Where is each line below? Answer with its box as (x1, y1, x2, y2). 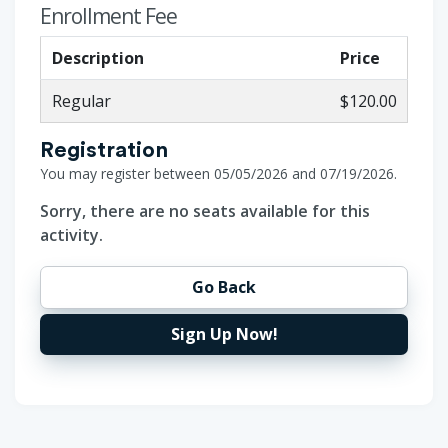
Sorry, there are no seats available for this (40, 199, 370, 222)
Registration (40, 138, 168, 161)
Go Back (192, 276, 256, 299)
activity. (40, 223, 103, 246)
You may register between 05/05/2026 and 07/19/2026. (40, 163, 397, 183)
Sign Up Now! (170, 323, 278, 346)
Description (51, 46, 144, 69)
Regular (51, 89, 111, 112)
